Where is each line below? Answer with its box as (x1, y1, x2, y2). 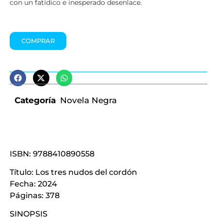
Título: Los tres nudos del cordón (10, 168, 137, 177)
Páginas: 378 (10, 191, 60, 201)
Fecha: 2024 (10, 179, 57, 189)
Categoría (15, 95, 56, 105)
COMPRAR (21, 36, 55, 45)
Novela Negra (60, 95, 117, 105)
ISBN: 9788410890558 (10, 149, 94, 158)
